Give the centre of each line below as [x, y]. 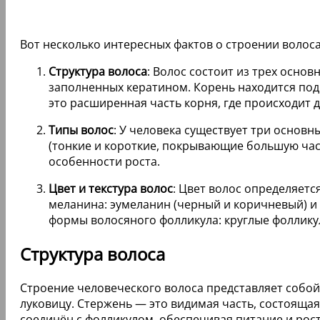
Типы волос [81, 130]
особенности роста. [104, 161]
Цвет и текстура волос [111, 188]
